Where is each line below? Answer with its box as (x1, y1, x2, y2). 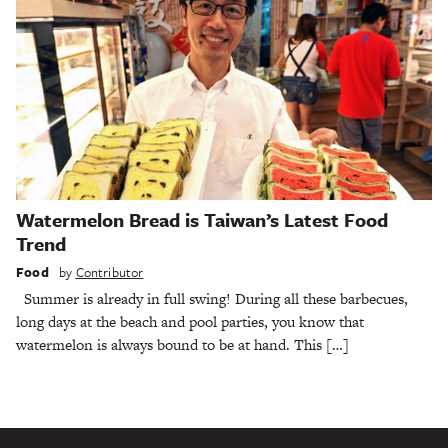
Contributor (75, 261, 144, 282)
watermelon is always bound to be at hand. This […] (16, 333, 349, 355)
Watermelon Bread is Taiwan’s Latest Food (16, 206, 388, 234)
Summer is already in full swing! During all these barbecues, (16, 287, 408, 309)
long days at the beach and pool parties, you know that (16, 310, 364, 332)
